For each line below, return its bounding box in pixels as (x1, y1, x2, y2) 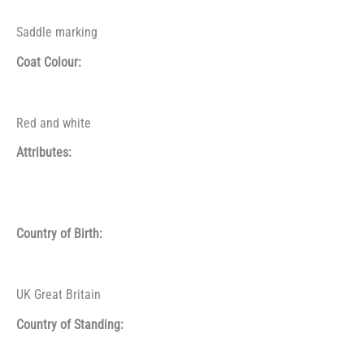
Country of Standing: (16, 317, 123, 332)
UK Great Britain (16, 288, 101, 303)
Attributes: (16, 145, 71, 161)
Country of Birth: (16, 227, 102, 242)
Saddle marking (16, 25, 97, 41)
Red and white (16, 115, 91, 131)
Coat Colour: (16, 54, 81, 70)
